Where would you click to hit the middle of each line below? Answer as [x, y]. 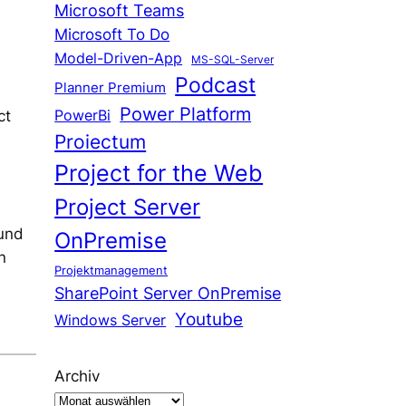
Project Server [128, 207]
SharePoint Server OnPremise [168, 293]
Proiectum [101, 141]
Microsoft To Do [112, 34]
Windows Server [111, 320]
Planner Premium [111, 87]
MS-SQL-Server [233, 59]
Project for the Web [159, 173]
